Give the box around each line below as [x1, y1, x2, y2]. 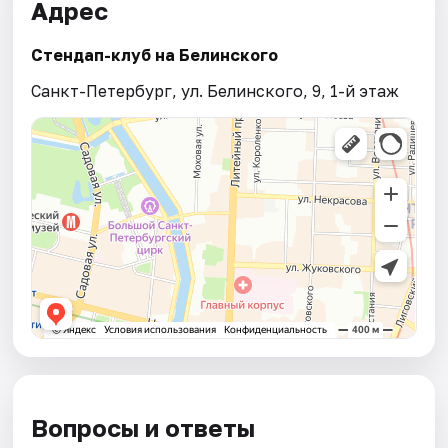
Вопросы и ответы [31, 413, 256, 443]
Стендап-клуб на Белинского [31, 45, 279, 66]
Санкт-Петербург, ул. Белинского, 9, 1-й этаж [31, 81, 400, 102]
